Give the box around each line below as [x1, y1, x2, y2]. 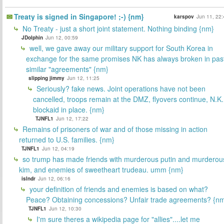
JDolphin [21, 33, 43, 41]
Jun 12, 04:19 [42, 144, 74, 152]
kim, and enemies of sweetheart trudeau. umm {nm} [19, 164, 183, 174]
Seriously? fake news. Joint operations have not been [34, 83, 205, 93]
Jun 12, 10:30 [49, 204, 81, 212]
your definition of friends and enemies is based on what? [27, 183, 208, 194]
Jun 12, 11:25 [67, 74, 99, 81]
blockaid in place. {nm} [33, 104, 104, 114]
